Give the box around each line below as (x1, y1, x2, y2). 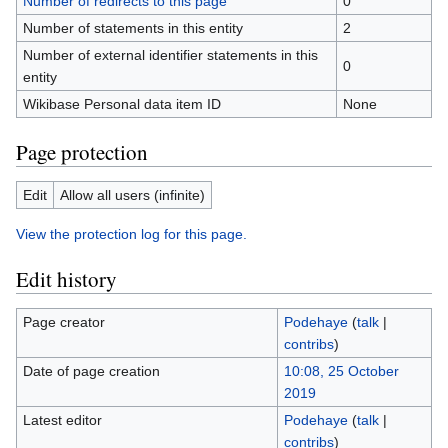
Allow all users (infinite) (59, 187, 205, 203)
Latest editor (22, 412, 102, 428)
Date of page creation (22, 363, 160, 379)
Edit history (16, 265, 117, 293)
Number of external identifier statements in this (22, 47, 318, 63)
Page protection (16, 138, 148, 166)
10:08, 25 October (283, 363, 399, 379)
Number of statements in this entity (22, 20, 243, 36)
